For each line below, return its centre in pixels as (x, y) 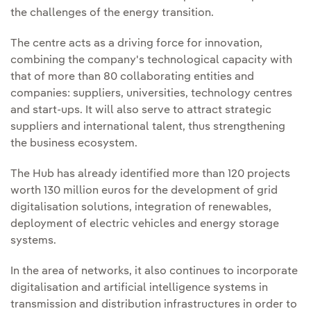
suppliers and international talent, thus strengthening (148, 127)
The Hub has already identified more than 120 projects (150, 175)
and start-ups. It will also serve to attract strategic (141, 111)
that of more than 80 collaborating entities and (132, 77)
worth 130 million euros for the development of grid (144, 191)
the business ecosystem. (74, 144)
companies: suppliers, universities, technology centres (151, 94)
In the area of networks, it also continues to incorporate (154, 272)
